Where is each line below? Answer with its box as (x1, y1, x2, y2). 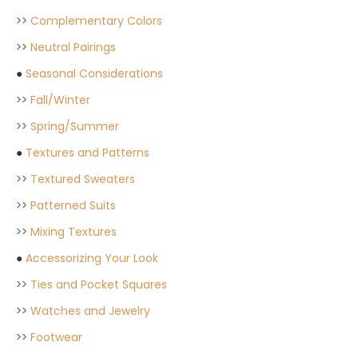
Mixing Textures (30, 223, 117, 240)
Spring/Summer (30, 117, 119, 134)
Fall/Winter (30, 91, 90, 108)
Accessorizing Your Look (26, 249, 158, 266)
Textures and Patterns (26, 144, 149, 161)
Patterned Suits (30, 197, 116, 213)
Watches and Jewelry (30, 302, 150, 319)
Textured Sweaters (30, 170, 135, 187)
